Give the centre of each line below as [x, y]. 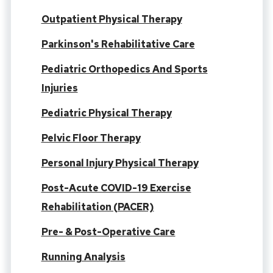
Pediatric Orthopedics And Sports [124, 69]
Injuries [59, 88]
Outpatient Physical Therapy [112, 19]
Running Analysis [83, 257]
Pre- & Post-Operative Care [108, 232]
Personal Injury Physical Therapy [120, 163]
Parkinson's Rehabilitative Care [118, 44]
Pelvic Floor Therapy [91, 138]
